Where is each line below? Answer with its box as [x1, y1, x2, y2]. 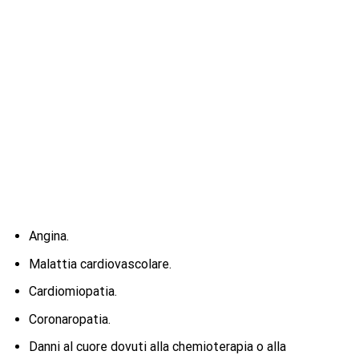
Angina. [28, 228, 69, 244]
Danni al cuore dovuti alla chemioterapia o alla [28, 339, 286, 355]
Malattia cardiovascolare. [28, 256, 171, 272]
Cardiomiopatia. [28, 284, 117, 300]
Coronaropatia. [28, 311, 111, 327]
